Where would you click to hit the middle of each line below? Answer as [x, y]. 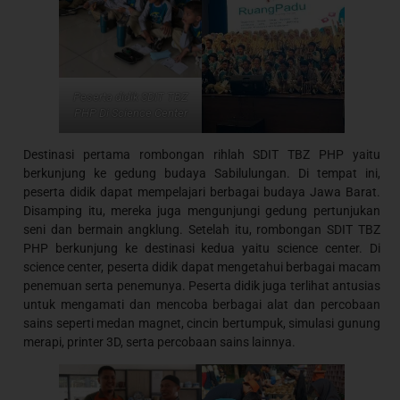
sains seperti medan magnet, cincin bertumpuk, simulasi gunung [202, 323]
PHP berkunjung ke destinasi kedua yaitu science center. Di [202, 248]
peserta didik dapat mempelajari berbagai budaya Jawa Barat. [202, 192]
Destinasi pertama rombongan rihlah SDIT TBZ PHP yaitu [202, 154]
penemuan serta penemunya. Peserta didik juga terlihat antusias [202, 285]
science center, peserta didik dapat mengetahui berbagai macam [202, 267]
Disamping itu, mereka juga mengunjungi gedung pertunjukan [202, 210]
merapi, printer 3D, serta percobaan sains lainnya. [160, 342]
